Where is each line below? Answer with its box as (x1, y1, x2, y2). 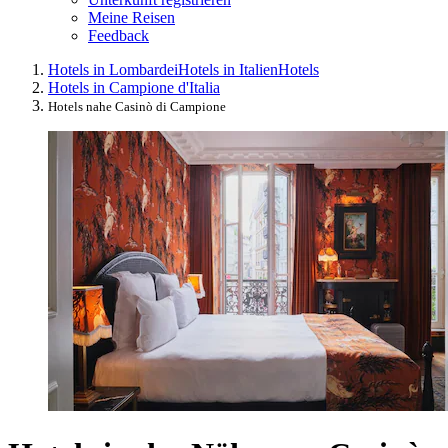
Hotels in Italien (178, 60, 278, 78)
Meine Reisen (88, 8, 175, 26)
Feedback (88, 26, 149, 44)
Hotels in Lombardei (48, 60, 178, 78)
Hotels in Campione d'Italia (48, 78, 220, 96)
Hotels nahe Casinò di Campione (48, 98, 226, 114)
